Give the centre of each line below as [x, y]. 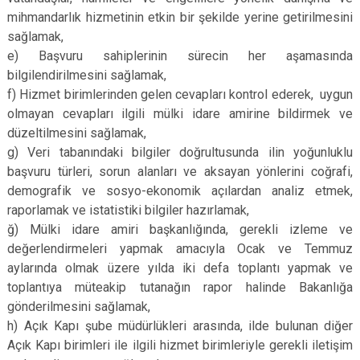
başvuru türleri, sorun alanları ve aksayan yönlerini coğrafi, [180, 172]
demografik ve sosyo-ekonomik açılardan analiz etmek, [180, 191]
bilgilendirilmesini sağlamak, [87, 75]
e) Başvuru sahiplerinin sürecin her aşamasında [180, 56]
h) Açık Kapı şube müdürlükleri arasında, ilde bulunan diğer [180, 326]
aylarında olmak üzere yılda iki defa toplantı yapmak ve [180, 268]
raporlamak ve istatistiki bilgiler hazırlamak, [128, 210]
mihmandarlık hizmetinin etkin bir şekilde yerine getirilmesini [180, 17]
